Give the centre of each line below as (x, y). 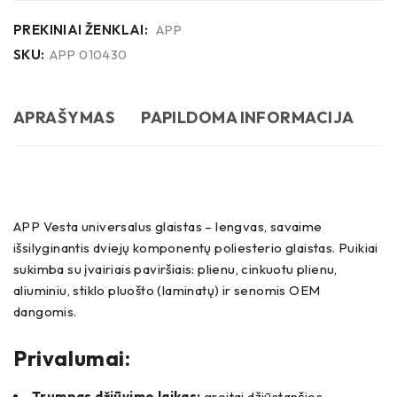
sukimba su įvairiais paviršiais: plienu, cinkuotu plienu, (175, 269)
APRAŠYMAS (64, 117)
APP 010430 (88, 54)
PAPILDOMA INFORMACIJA (248, 117)
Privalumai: (72, 358)
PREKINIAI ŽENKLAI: (81, 30)
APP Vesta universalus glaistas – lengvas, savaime (168, 226)
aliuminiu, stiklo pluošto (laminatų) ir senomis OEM (167, 290)
